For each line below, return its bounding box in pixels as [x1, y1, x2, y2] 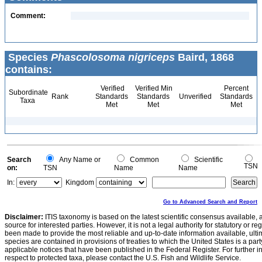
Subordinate [7, 88, 48, 96]
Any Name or [56, 156, 101, 164]
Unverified [177, 92, 212, 101]
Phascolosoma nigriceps [51, 51, 175, 63]
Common [126, 156, 159, 164]
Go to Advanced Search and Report [163, 199, 257, 205]
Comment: [11, 12, 46, 20]
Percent [223, 84, 249, 92]
